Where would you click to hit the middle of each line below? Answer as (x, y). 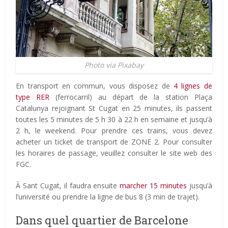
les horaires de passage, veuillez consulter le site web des (114, 153)
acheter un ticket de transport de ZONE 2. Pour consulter (114, 141)
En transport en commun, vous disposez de (95, 85)
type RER (33, 97)
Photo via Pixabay (114, 65)
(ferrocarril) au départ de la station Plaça (131, 97)
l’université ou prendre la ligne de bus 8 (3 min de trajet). (108, 196)
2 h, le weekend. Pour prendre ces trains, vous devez (114, 130)
